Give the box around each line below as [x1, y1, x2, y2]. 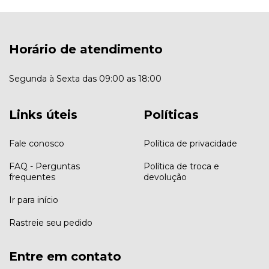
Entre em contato [9, 249, 121, 264]
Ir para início [9, 194, 58, 205]
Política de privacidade [144, 138, 237, 149]
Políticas [144, 107, 199, 122]
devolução [144, 171, 187, 183]
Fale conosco [9, 138, 64, 149]
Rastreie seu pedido [9, 217, 92, 228]
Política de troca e [144, 160, 219, 172]
